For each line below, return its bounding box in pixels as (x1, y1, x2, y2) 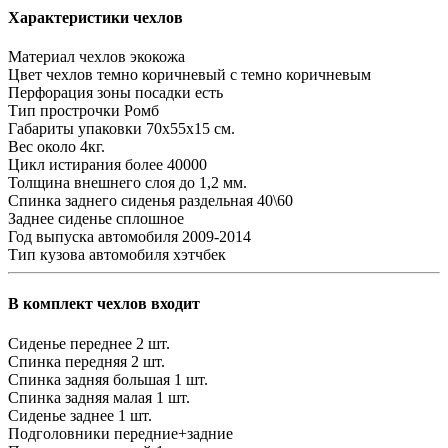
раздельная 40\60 (179, 192, 293, 210)
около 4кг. (37, 138, 105, 156)
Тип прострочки (8, 102, 120, 120)
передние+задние (114, 424, 233, 442)
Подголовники (8, 424, 110, 442)
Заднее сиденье (8, 210, 112, 228)
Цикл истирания (8, 156, 121, 174)
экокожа (130, 48, 185, 66)
